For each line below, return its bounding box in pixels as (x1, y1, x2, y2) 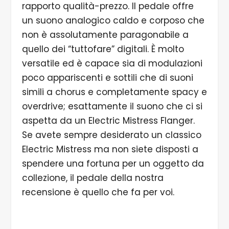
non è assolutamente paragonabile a (21, 28, 189, 41)
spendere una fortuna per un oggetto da (21, 157, 204, 170)
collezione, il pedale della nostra (21, 171, 164, 184)
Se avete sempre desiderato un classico (21, 128, 201, 141)
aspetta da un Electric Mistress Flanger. (21, 114, 195, 127)
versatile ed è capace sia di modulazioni (21, 57, 202, 70)
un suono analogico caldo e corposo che (21, 14, 204, 27)
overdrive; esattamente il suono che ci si (21, 100, 202, 112)
